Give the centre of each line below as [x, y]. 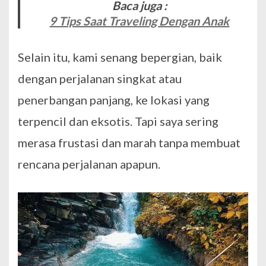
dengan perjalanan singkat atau [100, 79]
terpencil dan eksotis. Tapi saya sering [118, 121]
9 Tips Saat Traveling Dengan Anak [140, 21]
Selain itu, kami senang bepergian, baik [120, 57]
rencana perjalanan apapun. [89, 164]
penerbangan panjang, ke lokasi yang [114, 100]
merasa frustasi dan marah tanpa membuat [129, 143]
